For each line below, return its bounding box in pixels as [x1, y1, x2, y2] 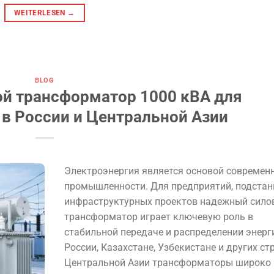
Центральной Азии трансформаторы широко [64, 257, 271, 269]
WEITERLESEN [13, 8, 68, 17]
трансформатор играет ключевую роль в [64, 211, 253, 223]
